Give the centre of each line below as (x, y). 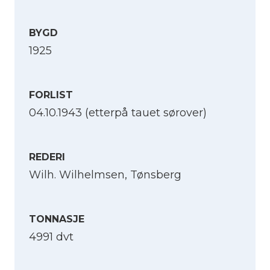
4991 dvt (51, 237)
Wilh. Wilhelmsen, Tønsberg (105, 175)
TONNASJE (57, 219)
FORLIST (51, 95)
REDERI (47, 157)
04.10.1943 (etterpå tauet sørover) (118, 113)
